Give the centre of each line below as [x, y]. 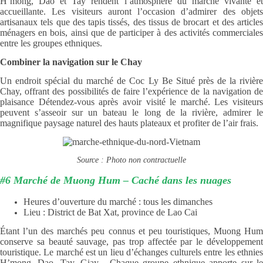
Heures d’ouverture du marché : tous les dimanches [118, 201]
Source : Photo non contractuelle [131, 160]
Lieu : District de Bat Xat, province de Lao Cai [110, 212]
